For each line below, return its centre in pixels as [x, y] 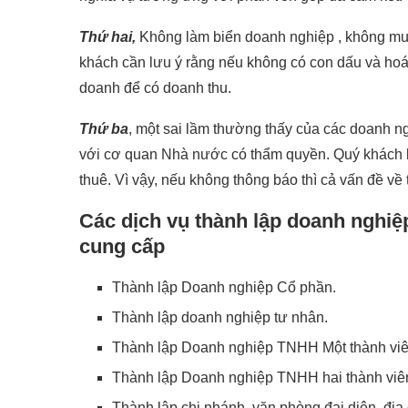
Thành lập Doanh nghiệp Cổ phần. [224, 287]
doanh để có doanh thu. [155, 87]
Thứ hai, [109, 36]
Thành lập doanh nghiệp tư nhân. [220, 317]
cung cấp [125, 246]
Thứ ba [104, 128]
